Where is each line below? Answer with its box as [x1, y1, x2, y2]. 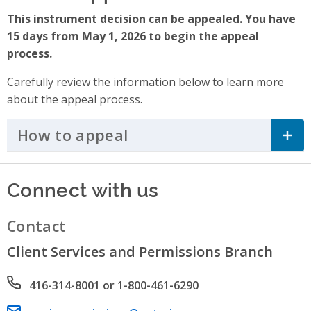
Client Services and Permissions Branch [7, 242, 273, 261]
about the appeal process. [7, 91, 142, 107]
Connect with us [7, 174, 159, 202]
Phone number [7, 276, 87, 292]
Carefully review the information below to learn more [7, 74, 284, 90]
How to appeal [17, 125, 128, 146]
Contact [7, 215, 67, 236]
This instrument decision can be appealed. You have [7, 10, 296, 26]
